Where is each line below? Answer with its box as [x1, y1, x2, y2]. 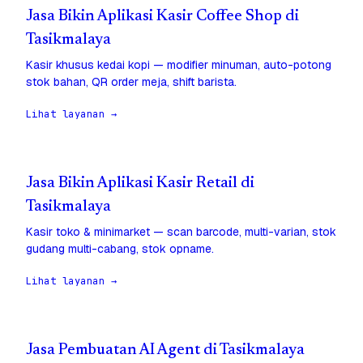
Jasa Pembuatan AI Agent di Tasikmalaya [26, 343, 305, 359]
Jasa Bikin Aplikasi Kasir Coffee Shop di [26, 9, 299, 25]
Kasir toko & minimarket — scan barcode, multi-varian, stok [26, 224, 336, 240]
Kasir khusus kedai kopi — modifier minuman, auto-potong [26, 58, 331, 73]
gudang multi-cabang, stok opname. [26, 241, 214, 257]
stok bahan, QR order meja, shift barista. [26, 75, 237, 90]
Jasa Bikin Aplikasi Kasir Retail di [26, 176, 254, 192]
